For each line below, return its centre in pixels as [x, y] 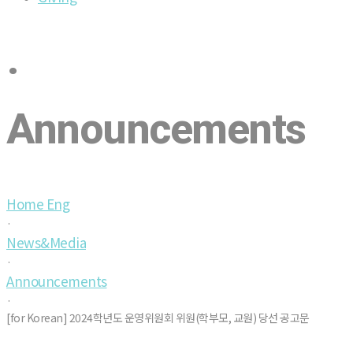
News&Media [46, 242]
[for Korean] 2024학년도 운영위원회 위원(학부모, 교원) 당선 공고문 [158, 317]
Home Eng [38, 203]
